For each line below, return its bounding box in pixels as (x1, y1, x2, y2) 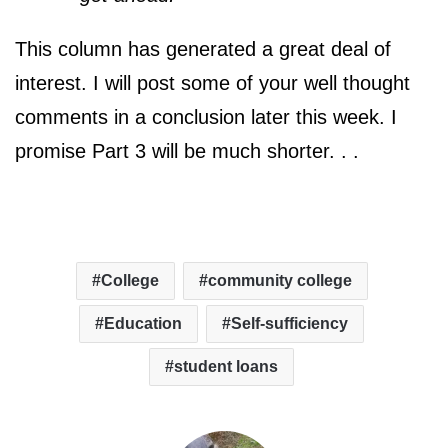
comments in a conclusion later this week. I (15, 105, 397, 128)
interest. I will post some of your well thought (15, 71, 410, 94)
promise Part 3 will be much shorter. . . (15, 139, 359, 162)
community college (207, 271, 352, 289)
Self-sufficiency (231, 314, 348, 332)
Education (104, 314, 182, 332)
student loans (174, 357, 278, 375)
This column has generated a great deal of (15, 37, 391, 60)
